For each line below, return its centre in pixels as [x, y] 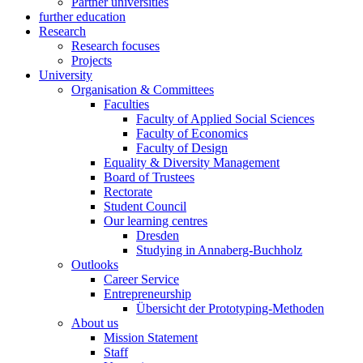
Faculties [126, 104]
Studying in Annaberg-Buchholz [219, 250]
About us [95, 323]
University [66, 75]
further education [82, 17]
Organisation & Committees [143, 90]
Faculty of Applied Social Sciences [225, 119]
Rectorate [128, 192]
